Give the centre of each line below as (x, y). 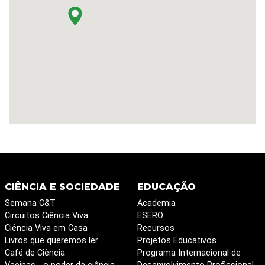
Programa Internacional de (189, 253)
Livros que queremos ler (51, 241)
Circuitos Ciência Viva (46, 216)
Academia (156, 203)
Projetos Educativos (177, 241)
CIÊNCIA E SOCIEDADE (62, 187)
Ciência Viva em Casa (46, 228)
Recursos (156, 228)
